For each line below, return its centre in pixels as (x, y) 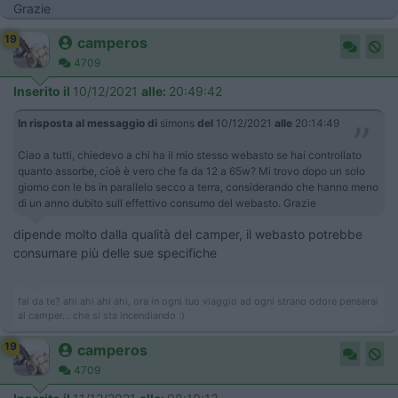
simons (177, 123)
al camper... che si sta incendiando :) (101, 315)
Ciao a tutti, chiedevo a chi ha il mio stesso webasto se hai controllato (190, 155)
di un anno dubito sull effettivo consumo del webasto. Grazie (168, 203)
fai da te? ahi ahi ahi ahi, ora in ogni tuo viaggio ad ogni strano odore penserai (198, 301)
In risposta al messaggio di (88, 123)
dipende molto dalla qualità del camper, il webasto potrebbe (188, 234)
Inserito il (43, 91)
